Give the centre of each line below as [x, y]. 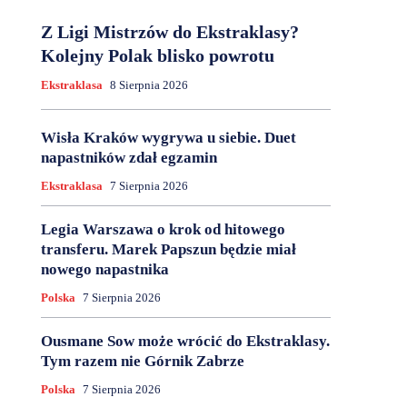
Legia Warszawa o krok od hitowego [163, 230]
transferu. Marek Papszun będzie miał [168, 250]
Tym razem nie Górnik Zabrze [142, 362]
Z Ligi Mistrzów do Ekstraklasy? [169, 32]
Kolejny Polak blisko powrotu [157, 56]
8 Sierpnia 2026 [149, 85]
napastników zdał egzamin [129, 158]
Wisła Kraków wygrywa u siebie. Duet [168, 138]
